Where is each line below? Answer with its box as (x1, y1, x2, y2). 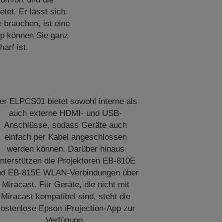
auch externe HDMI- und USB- (9, 109, 122, 118)
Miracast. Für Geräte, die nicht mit (1, 180, 129, 189)
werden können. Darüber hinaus (6, 144, 124, 154)
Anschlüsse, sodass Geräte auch (4, 120, 127, 130)
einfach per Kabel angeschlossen (4, 132, 127, 142)
